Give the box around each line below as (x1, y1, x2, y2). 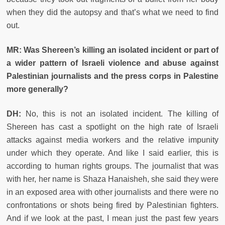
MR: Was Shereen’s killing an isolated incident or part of (7, 45, 218, 54)
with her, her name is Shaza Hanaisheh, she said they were (7, 174, 218, 183)
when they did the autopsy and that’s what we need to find (7, 8, 218, 17)
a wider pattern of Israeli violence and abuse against (7, 58, 218, 67)
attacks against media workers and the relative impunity (7, 135, 218, 144)
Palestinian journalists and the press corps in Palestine (7, 71, 218, 80)
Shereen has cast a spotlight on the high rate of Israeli (7, 122, 218, 131)
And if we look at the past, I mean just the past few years (7, 213, 218, 222)
